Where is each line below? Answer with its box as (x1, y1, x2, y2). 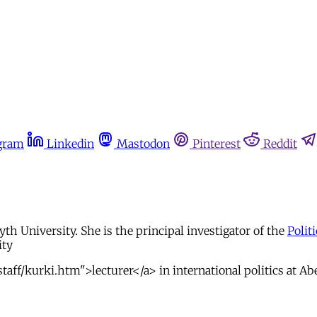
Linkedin (47, 137, 94, 151)
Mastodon (117, 137, 170, 151)
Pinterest (192, 137, 241, 151)
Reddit (263, 137, 297, 151)
